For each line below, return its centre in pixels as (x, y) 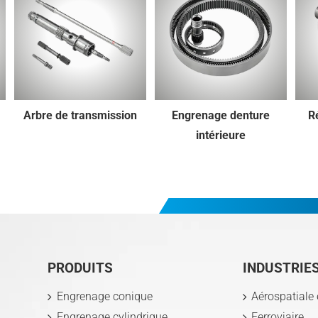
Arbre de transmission (80, 115)
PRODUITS (80, 268)
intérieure (221, 135)
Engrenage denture (221, 115)
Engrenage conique (104, 296)
